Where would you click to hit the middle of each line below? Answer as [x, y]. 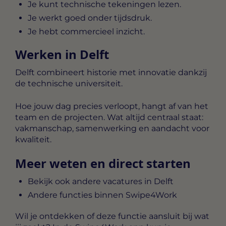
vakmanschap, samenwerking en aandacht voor [112, 128]
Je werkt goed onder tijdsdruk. [90, 18]
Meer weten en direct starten [103, 163]
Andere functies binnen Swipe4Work [102, 195]
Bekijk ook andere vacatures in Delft [101, 182]
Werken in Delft [62, 54]
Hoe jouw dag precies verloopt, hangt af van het [112, 106]
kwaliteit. [33, 139]
